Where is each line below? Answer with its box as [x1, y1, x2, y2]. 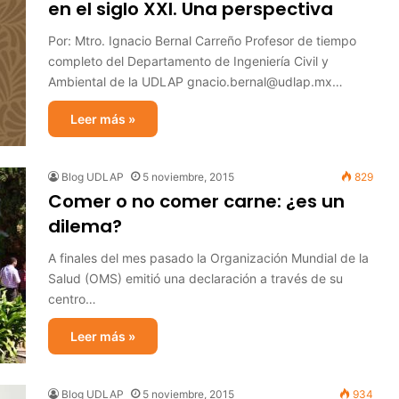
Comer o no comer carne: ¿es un [48, 189, 345, 214]
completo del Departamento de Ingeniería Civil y [48, 53, 329, 69]
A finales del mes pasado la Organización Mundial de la [48, 250, 369, 265]
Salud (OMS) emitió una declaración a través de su [48, 271, 343, 286]
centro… [48, 291, 96, 306]
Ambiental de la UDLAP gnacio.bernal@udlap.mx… [48, 74, 343, 89]
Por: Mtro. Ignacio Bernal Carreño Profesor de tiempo [48, 33, 356, 48]
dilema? [48, 214, 122, 239]
